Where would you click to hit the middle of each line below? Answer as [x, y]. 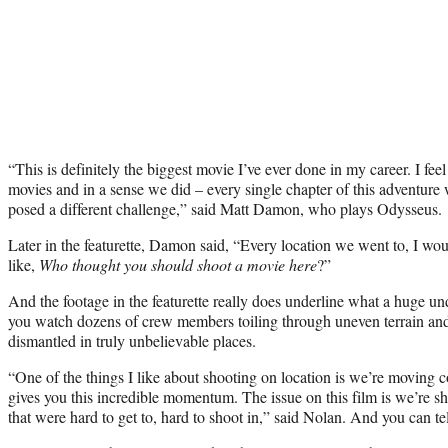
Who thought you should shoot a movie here [178, 264]
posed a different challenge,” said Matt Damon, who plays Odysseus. [225, 208]
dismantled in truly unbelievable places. [132, 340]
